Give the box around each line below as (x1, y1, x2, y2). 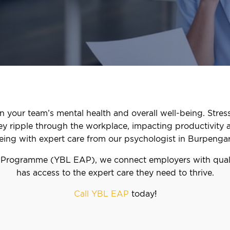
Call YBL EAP (73, 189, 129, 199)
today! (128, 189, 157, 199)
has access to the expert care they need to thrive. (16, 168, 214, 178)
